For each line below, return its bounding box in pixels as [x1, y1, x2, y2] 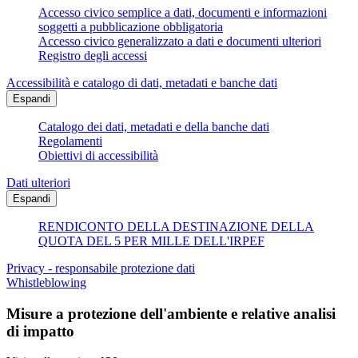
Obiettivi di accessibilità [38, 149, 158, 163]
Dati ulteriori [6, 176, 70, 190]
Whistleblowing [6, 276, 86, 290]
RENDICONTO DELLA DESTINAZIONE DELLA [38, 220, 314, 234]
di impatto [6, 322, 74, 340]
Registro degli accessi [38, 49, 147, 63]
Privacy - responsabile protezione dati [6, 261, 195, 276]
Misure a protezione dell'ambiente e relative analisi [6, 304, 336, 322]
